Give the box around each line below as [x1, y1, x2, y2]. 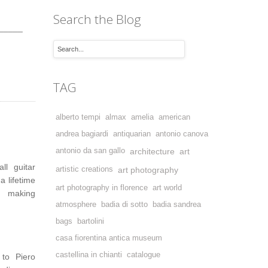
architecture [129, 147, 175, 156]
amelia [130, 113, 154, 121]
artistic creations [55, 165, 113, 173]
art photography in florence [55, 184, 148, 192]
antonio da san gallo [55, 147, 125, 155]
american [158, 113, 190, 121]
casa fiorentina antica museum [55, 234, 162, 242]
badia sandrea [152, 200, 201, 209]
